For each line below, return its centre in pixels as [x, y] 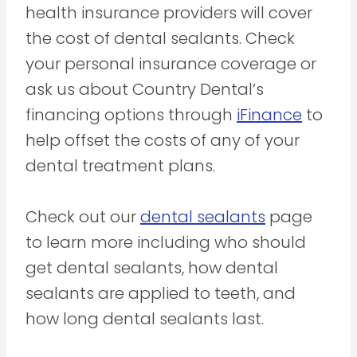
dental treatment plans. [120, 165]
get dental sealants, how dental [152, 267]
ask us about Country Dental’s [145, 89]
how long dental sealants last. [145, 318]
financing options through [131, 114]
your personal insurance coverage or [171, 63]
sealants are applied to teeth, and [161, 293]
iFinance [269, 114]
